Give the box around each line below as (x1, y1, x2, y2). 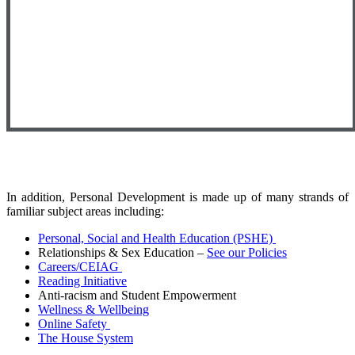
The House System (38, 331, 133, 345)
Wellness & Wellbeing (38, 303, 149, 317)
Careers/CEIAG (38, 260, 122, 274)
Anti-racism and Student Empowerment (38, 288, 236, 303)
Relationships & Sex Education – (38, 246, 207, 260)
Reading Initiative (38, 274, 127, 288)
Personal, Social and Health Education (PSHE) (38, 231, 276, 246)
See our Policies (207, 246, 287, 260)
